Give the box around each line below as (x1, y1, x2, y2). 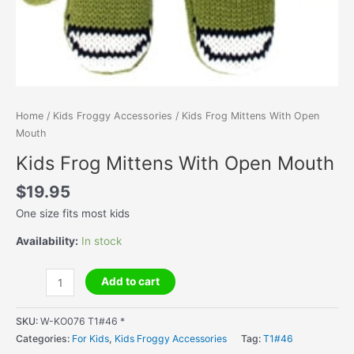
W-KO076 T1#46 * (40, 314, 125, 327)
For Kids (72, 332, 109, 345)
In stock (81, 235, 122, 248)
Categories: (16, 332, 72, 345)
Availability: (16, 235, 78, 248)
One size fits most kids (16, 206, 130, 220)
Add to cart (100, 275, 160, 288)
